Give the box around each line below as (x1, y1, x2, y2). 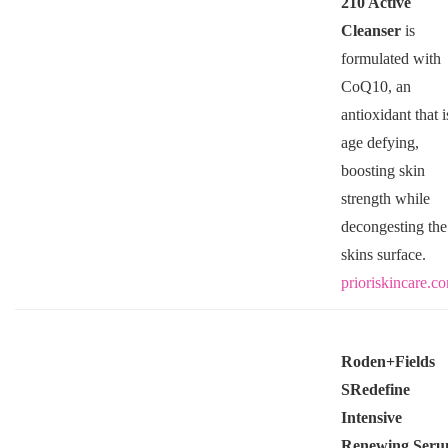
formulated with (340, 49, 441, 67)
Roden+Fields (340, 352, 435, 370)
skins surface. (340, 245, 426, 263)
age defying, (340, 133, 419, 151)
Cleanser (340, 21, 405, 39)
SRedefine (340, 380, 410, 398)
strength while (340, 189, 430, 207)
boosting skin (340, 161, 425, 179)
